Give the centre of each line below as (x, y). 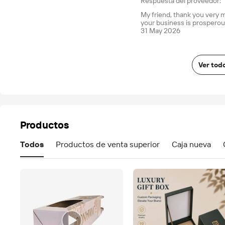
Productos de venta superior (108, 144)
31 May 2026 (160, 31)
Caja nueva (191, 144)
